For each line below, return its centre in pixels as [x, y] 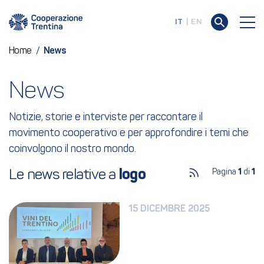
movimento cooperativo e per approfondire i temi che [129, 133]
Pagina [225, 172]
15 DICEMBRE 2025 [169, 209]
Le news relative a [64, 175]
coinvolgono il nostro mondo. [72, 149]
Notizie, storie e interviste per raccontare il [106, 118]
